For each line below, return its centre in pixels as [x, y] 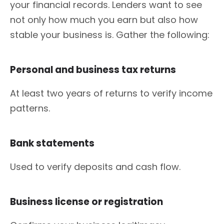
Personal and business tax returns [95, 69]
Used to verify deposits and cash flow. [95, 166]
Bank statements [53, 143]
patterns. [30, 108]
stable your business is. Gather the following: [110, 34]
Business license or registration [87, 201]
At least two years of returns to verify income [111, 93]
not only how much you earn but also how [104, 19]
